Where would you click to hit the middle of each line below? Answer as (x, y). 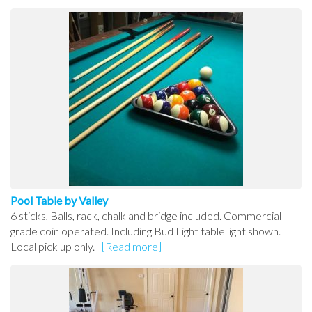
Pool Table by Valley (59, 201)
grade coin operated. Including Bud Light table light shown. (146, 231)
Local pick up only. (53, 247)
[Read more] (132, 247)
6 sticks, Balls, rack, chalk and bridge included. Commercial (146, 216)
